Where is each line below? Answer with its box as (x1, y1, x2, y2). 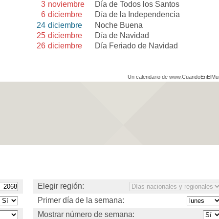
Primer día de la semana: (38, 196, 124, 204)
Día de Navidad (95, 31, 150, 40)
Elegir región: (38, 181, 84, 190)
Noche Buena (95, 21, 143, 29)
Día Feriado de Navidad (95, 41, 178, 50)
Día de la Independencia (95, 10, 180, 19)
